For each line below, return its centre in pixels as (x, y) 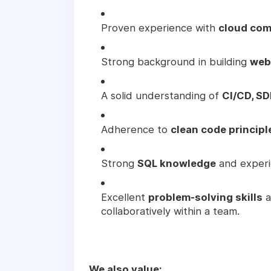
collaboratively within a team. (170, 211)
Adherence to (136, 129)
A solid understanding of (162, 95)
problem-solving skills (205, 197)
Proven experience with (160, 28)
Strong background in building (175, 61)
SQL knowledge (177, 163)
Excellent (125, 197)
